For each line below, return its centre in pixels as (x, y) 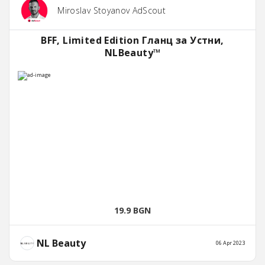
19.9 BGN (132, 211)
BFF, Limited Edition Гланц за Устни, (132, 41)
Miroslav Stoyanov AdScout (112, 11)
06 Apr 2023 (230, 243)
